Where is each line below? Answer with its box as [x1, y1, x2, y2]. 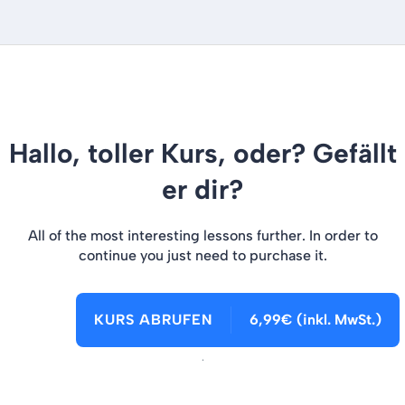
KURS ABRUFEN [94, 311, 212, 328]
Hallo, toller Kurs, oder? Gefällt [8, 137, 397, 170]
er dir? [162, 173, 243, 206]
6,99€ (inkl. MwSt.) [249, 311, 381, 328]
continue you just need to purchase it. [78, 247, 327, 264]
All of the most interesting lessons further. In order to [27, 227, 378, 244]
